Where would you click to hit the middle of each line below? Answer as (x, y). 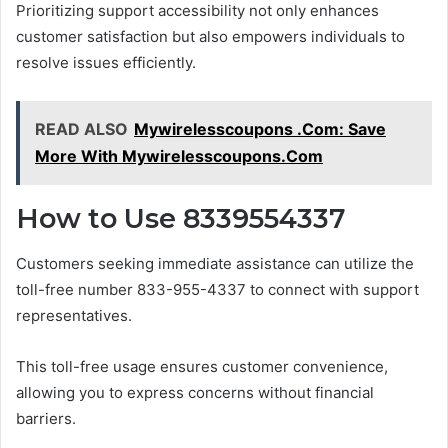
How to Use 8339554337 (180, 219)
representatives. (74, 315)
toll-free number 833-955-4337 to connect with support (217, 289)
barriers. (46, 418)
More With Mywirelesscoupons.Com (179, 156)
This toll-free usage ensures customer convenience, (202, 366)
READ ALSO (81, 129)
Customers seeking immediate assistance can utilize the (215, 263)
